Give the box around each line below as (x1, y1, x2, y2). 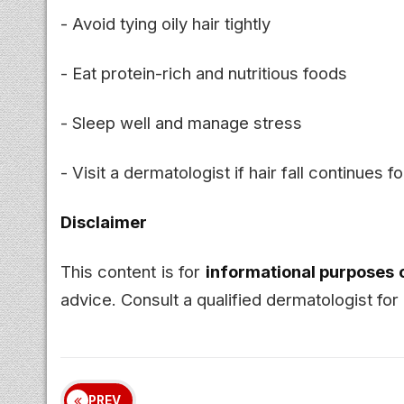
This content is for (60, 261, 206, 281)
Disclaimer (60, 211, 147, 232)
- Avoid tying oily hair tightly (60, 13, 271, 33)
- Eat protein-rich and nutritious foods (60, 62, 347, 83)
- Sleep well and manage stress (60, 112, 302, 133)
